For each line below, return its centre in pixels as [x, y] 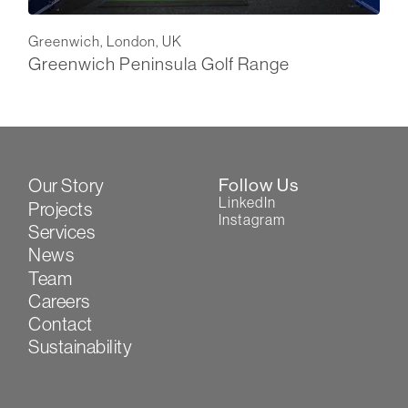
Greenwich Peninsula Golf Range [159, 64]
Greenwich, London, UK [106, 42]
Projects [61, 209]
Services [62, 232]
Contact [61, 324]
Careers [59, 301]
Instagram [252, 220]
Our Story [66, 186]
